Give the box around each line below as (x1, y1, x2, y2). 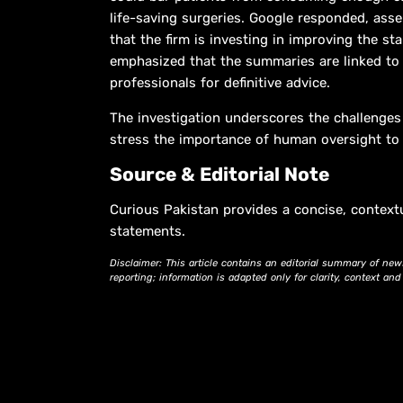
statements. (110, 222, 185, 239)
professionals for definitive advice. (110, 74, 330, 91)
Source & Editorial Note (110, 162, 329, 185)
